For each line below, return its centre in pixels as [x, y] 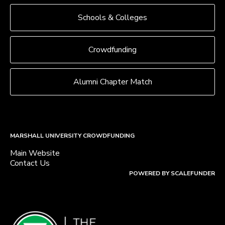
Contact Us [30, 163]
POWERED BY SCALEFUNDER [172, 173]
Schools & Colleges [113, 18]
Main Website [35, 153]
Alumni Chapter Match [113, 82]
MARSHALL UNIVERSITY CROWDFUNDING [72, 136]
